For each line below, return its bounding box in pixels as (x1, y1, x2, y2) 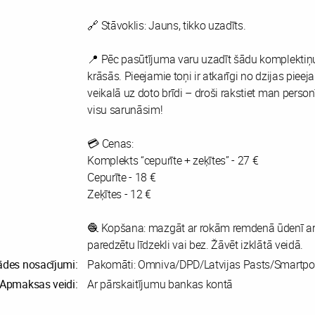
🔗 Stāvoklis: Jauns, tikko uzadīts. (87, 17, 246, 33)
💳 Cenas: (87, 135, 134, 151)
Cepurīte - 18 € (87, 169, 156, 185)
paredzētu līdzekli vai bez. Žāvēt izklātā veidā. (87, 236, 303, 252)
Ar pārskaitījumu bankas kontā (87, 276, 233, 292)
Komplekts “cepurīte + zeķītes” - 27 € (87, 152, 259, 168)
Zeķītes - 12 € (87, 186, 151, 202)
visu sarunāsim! (87, 101, 163, 117)
